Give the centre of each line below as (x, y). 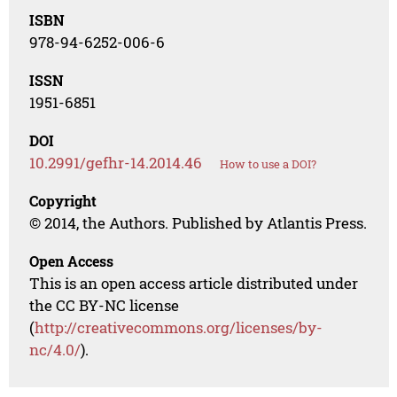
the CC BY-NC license (105, 306)
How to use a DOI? (269, 164)
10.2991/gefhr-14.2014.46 (116, 163)
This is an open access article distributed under (194, 284)
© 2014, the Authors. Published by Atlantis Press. (198, 223)
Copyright (63, 201)
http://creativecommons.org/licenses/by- (179, 328)
